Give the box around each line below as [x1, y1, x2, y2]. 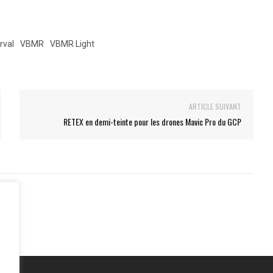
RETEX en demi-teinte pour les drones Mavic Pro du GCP [63, 115, 241, 128]
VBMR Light [50, 38, 94, 49]
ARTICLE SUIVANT [188, 101, 241, 112]
